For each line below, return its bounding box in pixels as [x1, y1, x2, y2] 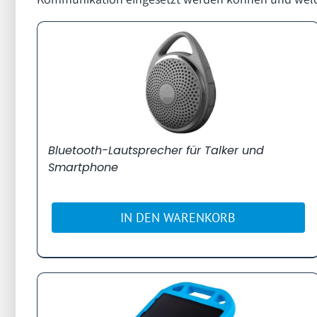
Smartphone [48, 158, 118, 175]
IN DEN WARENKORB [120, 209, 236, 226]
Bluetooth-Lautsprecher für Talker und [48, 142, 264, 158]
